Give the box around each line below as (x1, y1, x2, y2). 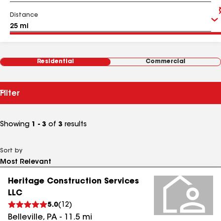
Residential (37, 59, 74, 65)
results (63, 121, 87, 128)
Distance (10, 12, 38, 18)
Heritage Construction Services (8, 178, 139, 185)
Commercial (146, 59, 185, 65)
